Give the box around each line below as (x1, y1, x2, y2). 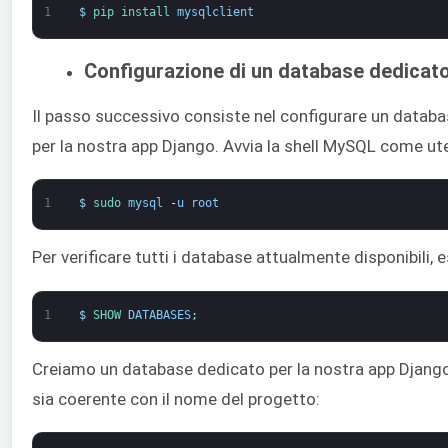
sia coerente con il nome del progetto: (32, 388, 320, 409)
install (120, 5, 177, 20)
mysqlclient (176, 5, 254, 20)
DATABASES (127, 307, 191, 322)
